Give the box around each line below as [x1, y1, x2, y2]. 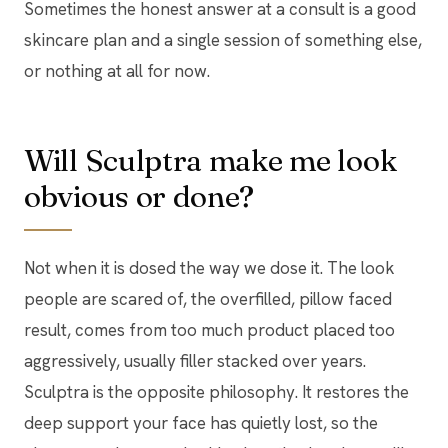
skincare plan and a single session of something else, [24, 29, 422, 52]
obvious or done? [24, 178, 255, 216]
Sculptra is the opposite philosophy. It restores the [24, 381, 409, 404]
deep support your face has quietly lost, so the [24, 412, 378, 435]
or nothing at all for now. [24, 60, 210, 83]
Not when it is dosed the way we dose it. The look [24, 257, 395, 280]
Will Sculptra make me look [24, 142, 397, 180]
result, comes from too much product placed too [24, 319, 395, 342]
